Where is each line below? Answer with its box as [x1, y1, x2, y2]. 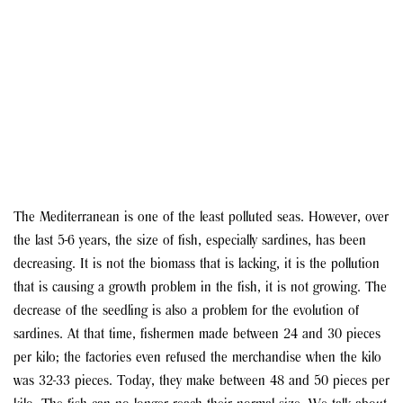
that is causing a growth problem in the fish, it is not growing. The [13, 281, 387, 296]
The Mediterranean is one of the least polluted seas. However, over [13, 210, 389, 226]
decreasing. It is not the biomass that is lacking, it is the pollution [13, 257, 380, 273]
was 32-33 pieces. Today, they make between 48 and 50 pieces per [13, 374, 390, 390]
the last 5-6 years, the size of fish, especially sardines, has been [13, 234, 366, 249]
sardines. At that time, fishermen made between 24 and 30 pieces [13, 327, 381, 343]
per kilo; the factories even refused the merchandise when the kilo [13, 351, 381, 366]
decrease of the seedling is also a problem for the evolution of [13, 304, 359, 319]
